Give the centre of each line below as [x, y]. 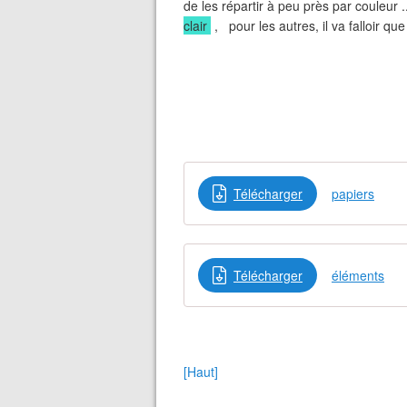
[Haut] [201, 372]
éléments [358, 275]
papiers [353, 194]
